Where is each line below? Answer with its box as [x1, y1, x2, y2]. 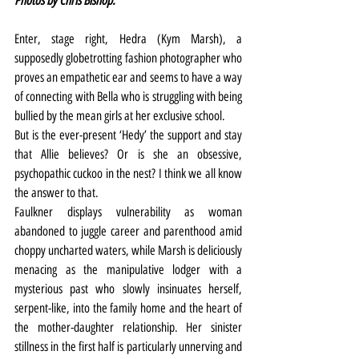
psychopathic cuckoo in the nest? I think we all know [14, 166, 242, 182]
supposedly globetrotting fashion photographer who [14, 50, 242, 67]
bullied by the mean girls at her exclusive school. [14, 108, 225, 124]
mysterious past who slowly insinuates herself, [14, 281, 242, 297]
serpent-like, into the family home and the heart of [14, 301, 242, 317]
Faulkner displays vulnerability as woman [14, 204, 242, 220]
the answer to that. [14, 185, 99, 201]
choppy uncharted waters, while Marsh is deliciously [14, 243, 242, 259]
